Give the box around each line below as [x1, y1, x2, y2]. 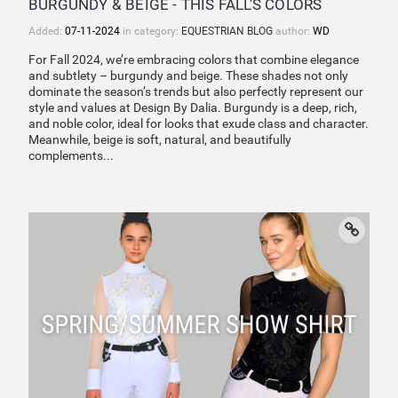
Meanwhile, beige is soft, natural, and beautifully [28, 131, 291, 147]
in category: [120, 25, 181, 38]
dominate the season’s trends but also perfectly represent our [28, 84, 363, 99]
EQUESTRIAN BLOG [181, 25, 275, 38]
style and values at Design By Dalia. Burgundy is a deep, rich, [28, 99, 357, 115]
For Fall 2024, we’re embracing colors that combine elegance [28, 52, 359, 68]
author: [275, 25, 313, 38]
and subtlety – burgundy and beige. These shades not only [28, 68, 348, 84]
